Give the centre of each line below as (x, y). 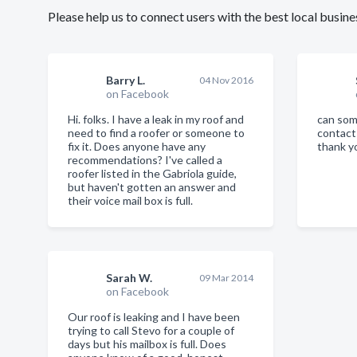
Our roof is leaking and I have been (154, 317)
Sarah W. (129, 278)
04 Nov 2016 (227, 80)
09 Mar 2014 (227, 278)
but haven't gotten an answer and (152, 187)
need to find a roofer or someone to (156, 133)
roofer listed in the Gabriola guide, (152, 173)
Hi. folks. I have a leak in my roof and (156, 119)
